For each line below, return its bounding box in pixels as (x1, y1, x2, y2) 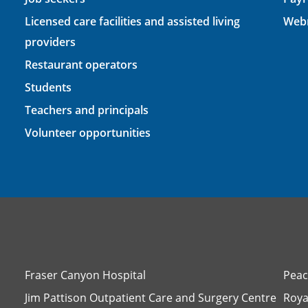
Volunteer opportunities (24, 124, 151, 140)
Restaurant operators (24, 56, 137, 72)
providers (24, 34, 76, 49)
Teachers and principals (24, 102, 148, 118)
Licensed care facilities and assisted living (24, 13, 240, 29)
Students (24, 79, 71, 95)
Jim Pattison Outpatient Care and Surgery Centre (24, 289, 276, 305)
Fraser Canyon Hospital (24, 267, 146, 283)
